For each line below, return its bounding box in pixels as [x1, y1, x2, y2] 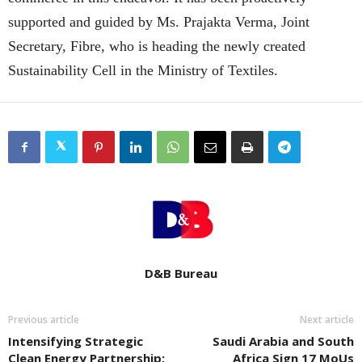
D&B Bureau [145, 265, 217, 281]
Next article [300, 313, 354, 326]
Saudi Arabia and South [213, 333, 354, 349]
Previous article [8, 313, 79, 326]
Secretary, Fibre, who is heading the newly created [8, 38, 305, 54]
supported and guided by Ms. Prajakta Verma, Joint [8, 14, 309, 30]
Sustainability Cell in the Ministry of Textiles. [8, 62, 278, 78]
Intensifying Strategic [8, 333, 143, 349]
